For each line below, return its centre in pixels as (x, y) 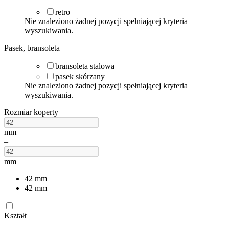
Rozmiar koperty (31, 112)
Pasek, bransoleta (32, 48)
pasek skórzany (80, 76)
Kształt (15, 215)
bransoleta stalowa (85, 66)
